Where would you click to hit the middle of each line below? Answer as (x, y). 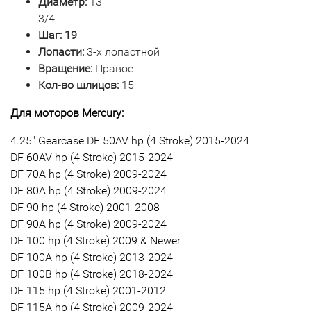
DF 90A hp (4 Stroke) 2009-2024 (89, 224)
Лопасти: (62, 52)
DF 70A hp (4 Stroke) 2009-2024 (89, 174)
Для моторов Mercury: (67, 113)
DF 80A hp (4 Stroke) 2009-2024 (89, 191)
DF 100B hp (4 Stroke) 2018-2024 (92, 274)
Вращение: (67, 68)
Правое (114, 68)
